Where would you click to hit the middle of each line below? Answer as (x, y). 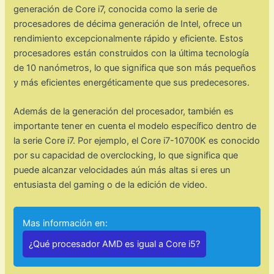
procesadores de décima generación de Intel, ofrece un (128, 24)
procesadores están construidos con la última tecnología (131, 54)
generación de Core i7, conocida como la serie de (116, 9)
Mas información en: (65, 223)
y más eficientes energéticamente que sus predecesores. (132, 83)
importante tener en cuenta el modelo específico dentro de (135, 126)
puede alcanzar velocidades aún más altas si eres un (122, 170)
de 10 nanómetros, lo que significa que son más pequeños (135, 68)
